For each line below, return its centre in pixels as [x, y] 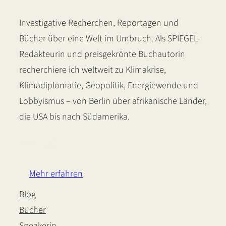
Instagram [55, 142]
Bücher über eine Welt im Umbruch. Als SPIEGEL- [109, 39]
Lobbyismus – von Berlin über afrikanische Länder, [113, 101]
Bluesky [62, 142]
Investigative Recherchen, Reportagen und [99, 23]
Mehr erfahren [56, 174]
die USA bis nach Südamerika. [74, 117]
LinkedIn [40, 142]
